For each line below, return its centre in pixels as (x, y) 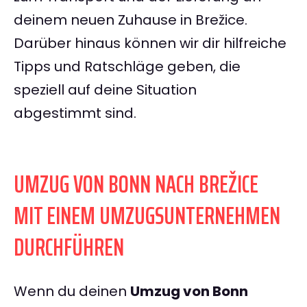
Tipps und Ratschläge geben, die (127, 67)
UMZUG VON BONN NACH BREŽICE (136, 184)
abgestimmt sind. (75, 113)
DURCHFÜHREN (69, 247)
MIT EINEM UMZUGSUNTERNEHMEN (147, 216)
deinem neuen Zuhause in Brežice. (131, 20)
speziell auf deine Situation (105, 90)
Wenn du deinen (72, 292)
